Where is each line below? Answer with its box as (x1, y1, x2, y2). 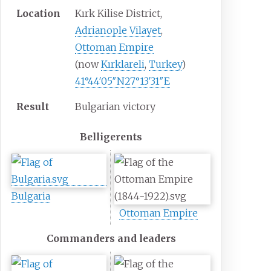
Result (16, 100, 50, 113)
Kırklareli (101, 58, 145, 71)
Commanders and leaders (46, 232, 176, 245)
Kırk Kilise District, (75, 7, 163, 20)
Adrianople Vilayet (75, 24, 162, 37)
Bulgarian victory (75, 100, 156, 113)
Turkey (149, 58, 182, 71)
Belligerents (80, 131, 143, 143)
